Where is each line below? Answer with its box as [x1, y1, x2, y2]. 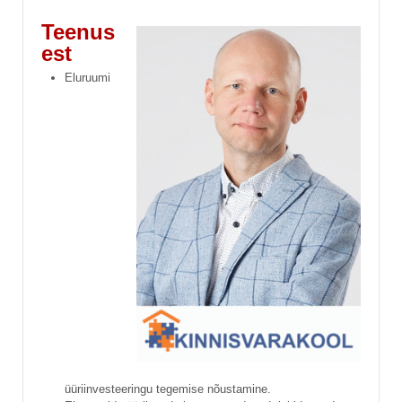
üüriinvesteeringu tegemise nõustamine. [65, 381, 271, 396]
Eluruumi [65, 70, 110, 84]
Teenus [41, 19, 115, 44]
